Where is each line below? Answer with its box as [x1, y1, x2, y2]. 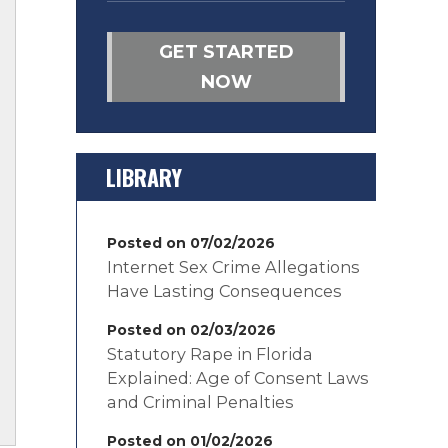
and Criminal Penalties [107, 392, 294, 412]
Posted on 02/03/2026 [107, 322, 276, 338]
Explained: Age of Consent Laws [107, 368, 369, 388]
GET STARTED [158, 41, 294, 63]
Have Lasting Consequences [107, 281, 342, 301]
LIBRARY [106, 161, 182, 193]
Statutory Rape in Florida [107, 344, 313, 364]
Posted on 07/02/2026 [107, 235, 275, 251]
